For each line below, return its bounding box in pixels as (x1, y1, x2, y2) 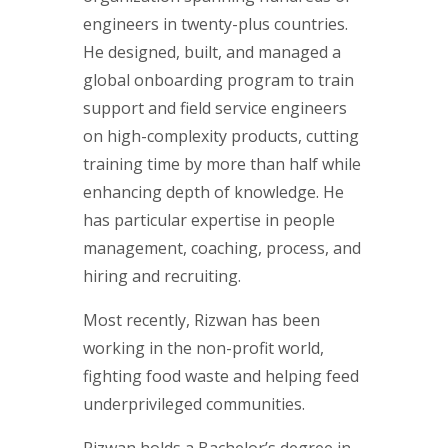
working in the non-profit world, (83, 336, 324, 359)
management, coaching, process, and (83, 236, 361, 259)
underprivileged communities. (83, 392, 305, 415)
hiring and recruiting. (83, 264, 241, 287)
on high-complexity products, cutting (83, 124, 359, 147)
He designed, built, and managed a (83, 40, 341, 63)
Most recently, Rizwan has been (83, 308, 320, 331)
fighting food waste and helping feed (83, 364, 359, 387)
